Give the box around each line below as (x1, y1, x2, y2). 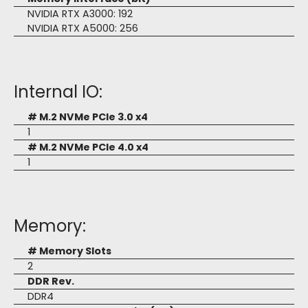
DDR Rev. (27, 274, 74, 288)
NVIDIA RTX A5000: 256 (27, 21, 138, 35)
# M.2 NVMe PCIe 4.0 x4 (27, 140, 148, 154)
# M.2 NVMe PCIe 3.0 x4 (27, 110, 148, 124)
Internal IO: (14, 80, 102, 103)
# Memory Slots (27, 244, 111, 258)
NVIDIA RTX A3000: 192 (27, 7, 133, 21)
